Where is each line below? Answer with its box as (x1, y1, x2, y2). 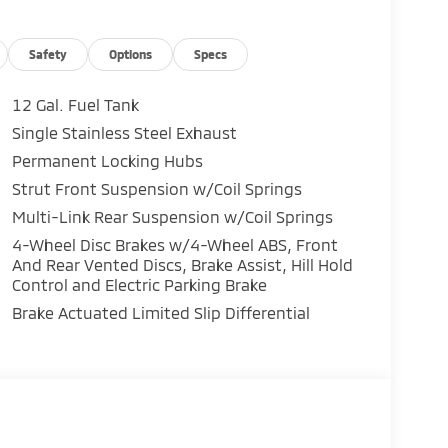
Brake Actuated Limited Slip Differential (11, 302, 310, 322)
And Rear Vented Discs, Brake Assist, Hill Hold (11, 254, 353, 274)
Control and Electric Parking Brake (11, 274, 267, 294)
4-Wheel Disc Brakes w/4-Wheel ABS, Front (11, 234, 340, 254)
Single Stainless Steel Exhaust (11, 122, 237, 142)
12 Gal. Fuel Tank (11, 94, 139, 114)
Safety (29, 46, 68, 61)
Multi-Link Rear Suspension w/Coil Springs (11, 206, 333, 226)
